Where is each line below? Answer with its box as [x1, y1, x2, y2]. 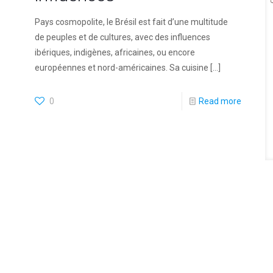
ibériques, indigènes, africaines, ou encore [34, 48, 195, 57]
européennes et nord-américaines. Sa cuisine [34, 63, 208, 73]
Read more [199, 96, 242, 106]
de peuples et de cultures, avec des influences [34, 32, 210, 42]
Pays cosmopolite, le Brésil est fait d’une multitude [34, 17, 228, 27]
